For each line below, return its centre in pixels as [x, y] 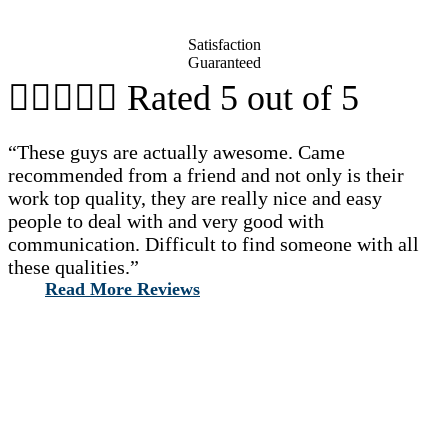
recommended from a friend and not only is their [206, 175]
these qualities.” [73, 267]
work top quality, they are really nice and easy [195, 198]
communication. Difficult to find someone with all [213, 244]
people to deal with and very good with [166, 221]
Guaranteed [224, 63]
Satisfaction [224, 45]
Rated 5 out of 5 [243, 98]
